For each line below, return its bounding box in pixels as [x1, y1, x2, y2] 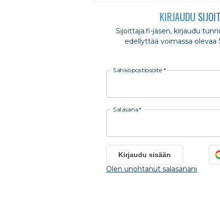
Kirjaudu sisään [118, 150, 171, 159]
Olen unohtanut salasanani [106, 164, 197, 173]
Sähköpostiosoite [113, 66, 163, 74]
